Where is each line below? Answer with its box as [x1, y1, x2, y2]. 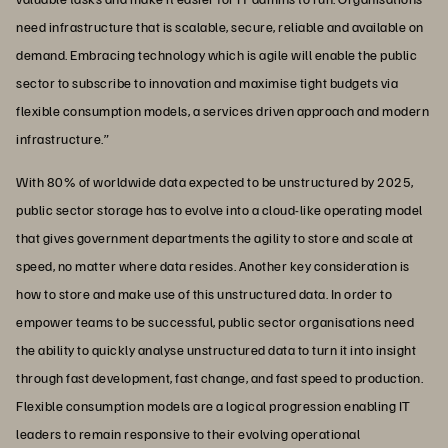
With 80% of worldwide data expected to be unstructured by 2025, [16, 172, 414, 190]
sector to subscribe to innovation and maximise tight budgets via [16, 73, 398, 91]
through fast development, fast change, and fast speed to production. [16, 368, 423, 386]
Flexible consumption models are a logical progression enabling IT [16, 396, 411, 414]
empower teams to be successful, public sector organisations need [16, 312, 414, 330]
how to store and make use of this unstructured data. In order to [16, 284, 392, 302]
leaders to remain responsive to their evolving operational [16, 424, 360, 442]
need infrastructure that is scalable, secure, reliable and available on [16, 17, 424, 35]
